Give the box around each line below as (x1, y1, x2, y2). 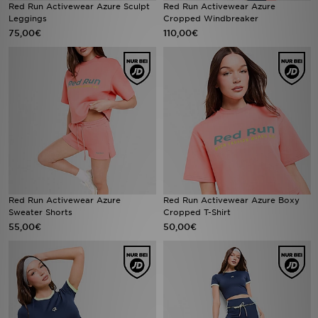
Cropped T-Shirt (163, 207, 231, 217)
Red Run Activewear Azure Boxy (163, 195, 300, 205)
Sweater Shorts (9, 207, 72, 217)
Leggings (9, 13, 47, 23)
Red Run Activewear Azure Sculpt (9, 1, 150, 11)
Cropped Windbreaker (163, 13, 258, 23)
